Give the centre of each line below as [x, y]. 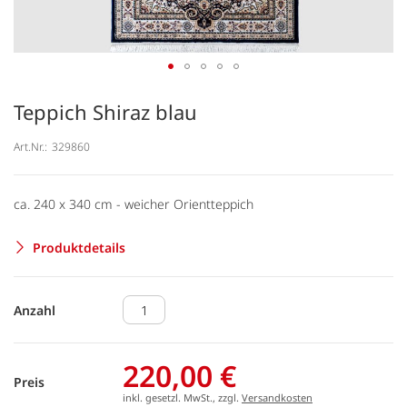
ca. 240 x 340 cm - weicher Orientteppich [134, 203]
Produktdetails [79, 247]
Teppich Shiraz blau [105, 112]
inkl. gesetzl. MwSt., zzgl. [182, 397]
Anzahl [35, 310]
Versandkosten [277, 397]
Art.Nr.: [30, 146]
